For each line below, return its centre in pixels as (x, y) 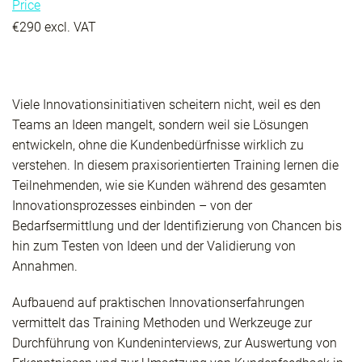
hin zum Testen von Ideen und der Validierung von (154, 246)
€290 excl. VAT (54, 27)
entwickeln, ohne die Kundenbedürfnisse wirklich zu (158, 145)
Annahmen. (45, 266)
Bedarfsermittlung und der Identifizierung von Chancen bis (177, 225)
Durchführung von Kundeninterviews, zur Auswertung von (175, 343)
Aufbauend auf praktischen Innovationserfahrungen (158, 302)
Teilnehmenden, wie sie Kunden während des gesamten (169, 185)
